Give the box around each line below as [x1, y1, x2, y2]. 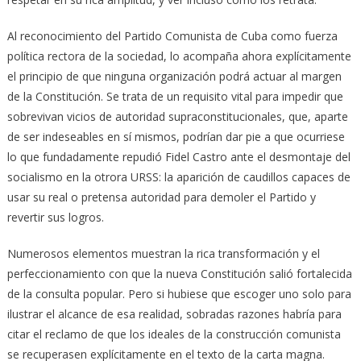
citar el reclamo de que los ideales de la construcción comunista [6, 326, 341, 342]
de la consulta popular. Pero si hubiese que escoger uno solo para [6, 285, 351, 301]
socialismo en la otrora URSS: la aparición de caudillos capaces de [6, 168, 351, 185]
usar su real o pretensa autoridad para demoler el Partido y [6, 189, 316, 205]
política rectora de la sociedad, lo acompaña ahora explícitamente [6, 48, 351, 64]
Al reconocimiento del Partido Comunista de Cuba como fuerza [6, 27, 338, 44]
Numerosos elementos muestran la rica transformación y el [6, 245, 320, 261]
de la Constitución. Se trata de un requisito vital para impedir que [6, 88, 343, 104]
